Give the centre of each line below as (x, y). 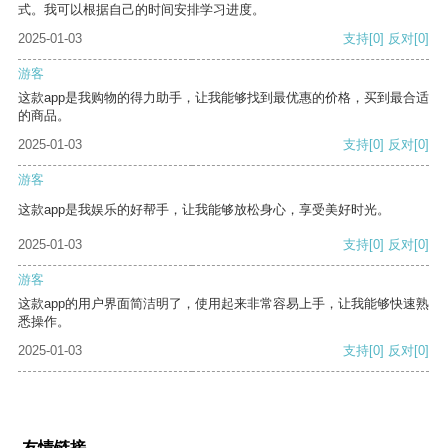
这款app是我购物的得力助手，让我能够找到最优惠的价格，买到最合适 (223, 98)
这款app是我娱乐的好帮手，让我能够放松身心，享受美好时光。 (204, 210)
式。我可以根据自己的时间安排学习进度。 (141, 10)
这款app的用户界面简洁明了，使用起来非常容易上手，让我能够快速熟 (223, 304)
